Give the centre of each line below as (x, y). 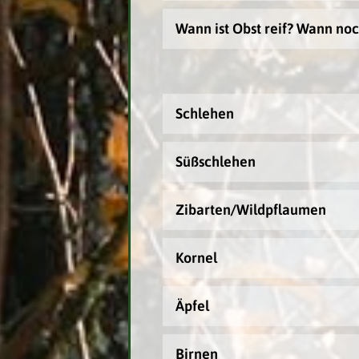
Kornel (196, 258)
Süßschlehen (215, 161)
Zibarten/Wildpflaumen (250, 210)
